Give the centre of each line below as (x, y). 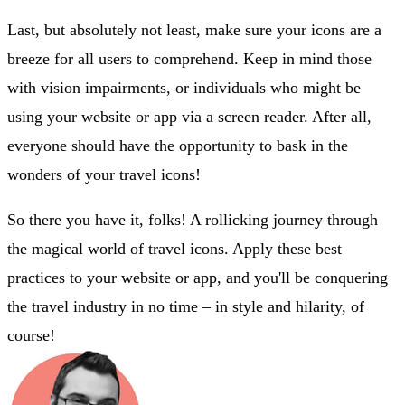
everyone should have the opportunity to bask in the (178, 145)
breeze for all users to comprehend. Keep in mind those (189, 58)
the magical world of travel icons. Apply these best (174, 248)
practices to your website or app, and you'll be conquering (198, 277)
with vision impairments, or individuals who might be (184, 87)
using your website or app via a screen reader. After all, (189, 116)
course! (31, 335)
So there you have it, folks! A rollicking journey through (193, 219)
